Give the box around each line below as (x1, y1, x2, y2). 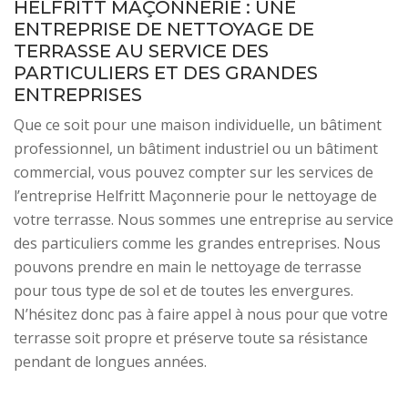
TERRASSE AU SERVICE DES (14, 40, 269, 62)
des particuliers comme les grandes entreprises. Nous (14, 233, 381, 253)
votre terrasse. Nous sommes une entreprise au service (14, 209, 393, 229)
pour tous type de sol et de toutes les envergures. (14, 280, 353, 301)
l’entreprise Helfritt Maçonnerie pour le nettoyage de (14, 186, 377, 206)
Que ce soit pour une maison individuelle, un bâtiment (14, 115, 382, 135)
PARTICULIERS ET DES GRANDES (14, 62, 318, 84)
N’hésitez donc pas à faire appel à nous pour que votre (14, 304, 388, 324)
